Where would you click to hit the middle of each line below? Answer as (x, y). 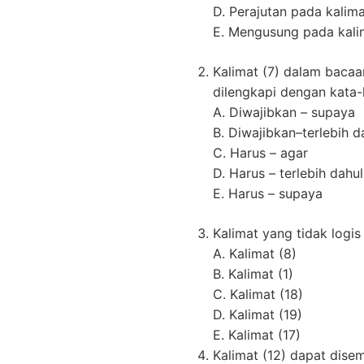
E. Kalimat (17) (257, 335)
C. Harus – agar (260, 153)
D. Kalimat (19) (258, 315)
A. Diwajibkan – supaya (284, 113)
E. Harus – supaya (268, 194)
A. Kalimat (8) (255, 254)
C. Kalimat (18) (258, 295)
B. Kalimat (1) (253, 274)
